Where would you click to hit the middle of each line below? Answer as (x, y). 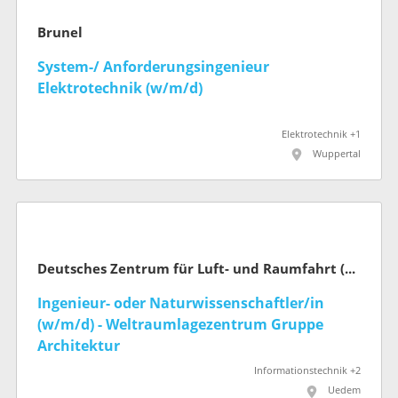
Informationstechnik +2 (307, 371)
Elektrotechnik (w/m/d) (120, 88)
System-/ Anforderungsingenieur (153, 67)
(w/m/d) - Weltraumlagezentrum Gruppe (180, 325)
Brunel (60, 32)
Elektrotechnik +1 (321, 134)
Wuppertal (337, 154)
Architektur (79, 346)
